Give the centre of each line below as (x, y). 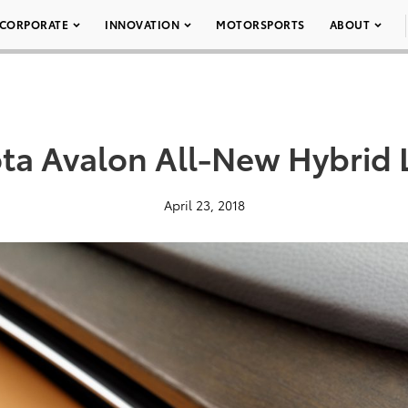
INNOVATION (142, 24)
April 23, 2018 (204, 205)
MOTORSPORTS (260, 24)
